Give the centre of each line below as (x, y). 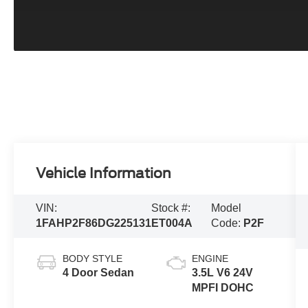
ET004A (172, 223)
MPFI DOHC (222, 288)
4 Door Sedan (99, 273)
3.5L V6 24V (222, 273)
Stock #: (171, 208)
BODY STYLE (93, 259)
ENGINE (210, 259)
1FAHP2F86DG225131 (94, 223)
